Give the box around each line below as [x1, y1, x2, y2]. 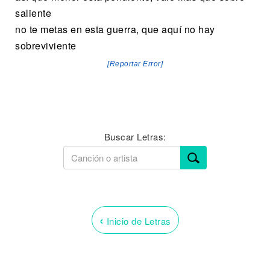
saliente [15, 5, 51, 20]
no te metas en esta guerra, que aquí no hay [15, 22, 215, 36]
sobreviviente [15, 38, 77, 52]
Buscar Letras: [104, 130, 166, 143]
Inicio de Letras [104, 215, 171, 227]
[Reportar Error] [107, 60, 163, 68]
